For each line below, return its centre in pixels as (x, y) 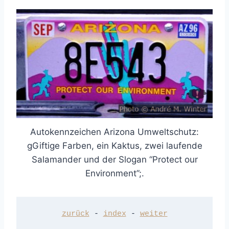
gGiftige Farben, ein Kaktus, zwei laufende (114, 145)
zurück (75, 214)
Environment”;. (114, 173)
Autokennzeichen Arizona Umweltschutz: (114, 132)
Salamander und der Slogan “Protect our (114, 159)
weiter (154, 214)
